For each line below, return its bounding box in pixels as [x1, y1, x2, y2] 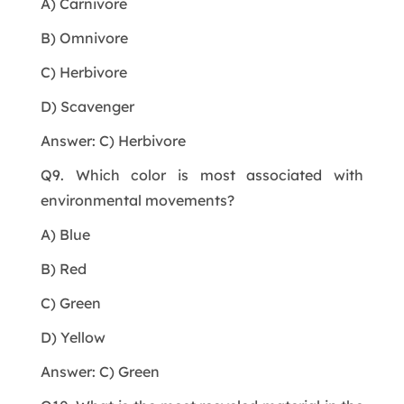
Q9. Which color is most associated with [40, 165, 364, 184]
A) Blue [40, 225, 90, 243]
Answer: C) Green [40, 362, 160, 381]
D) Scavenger [40, 96, 134, 115]
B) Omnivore [40, 28, 128, 47]
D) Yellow [40, 327, 106, 346]
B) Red [40, 259, 87, 278]
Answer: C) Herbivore [40, 131, 186, 150]
